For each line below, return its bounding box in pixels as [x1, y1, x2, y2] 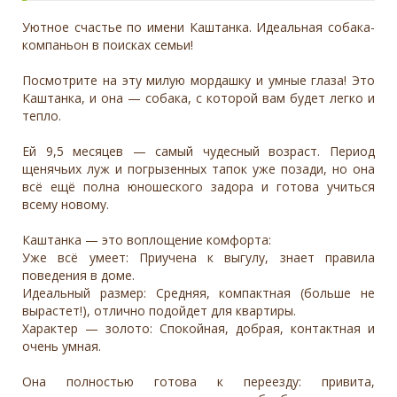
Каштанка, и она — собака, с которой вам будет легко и [22, 89, 375, 106]
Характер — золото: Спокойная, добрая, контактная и [22, 319, 375, 337]
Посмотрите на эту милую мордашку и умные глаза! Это [22, 71, 375, 89]
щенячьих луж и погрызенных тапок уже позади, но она [22, 160, 375, 177]
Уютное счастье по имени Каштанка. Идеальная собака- [22, 18, 375, 35]
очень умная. [22, 337, 101, 354]
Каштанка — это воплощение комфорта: [22, 230, 271, 248]
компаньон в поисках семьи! [22, 35, 193, 53]
